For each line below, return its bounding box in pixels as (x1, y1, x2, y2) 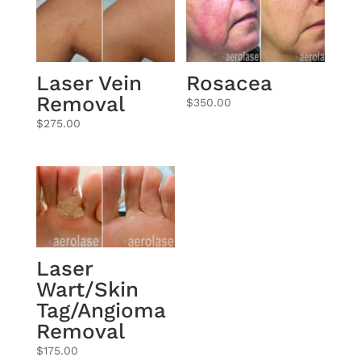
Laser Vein (35, 70, 142, 95)
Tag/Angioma (35, 297, 166, 322)
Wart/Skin (35, 276, 139, 301)
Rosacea (186, 70, 273, 95)
